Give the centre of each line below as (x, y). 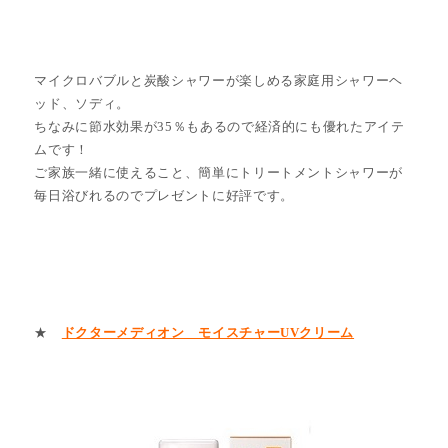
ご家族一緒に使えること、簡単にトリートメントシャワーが (219, 172)
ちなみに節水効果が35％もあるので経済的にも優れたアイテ (219, 126)
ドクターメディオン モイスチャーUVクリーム (208, 332)
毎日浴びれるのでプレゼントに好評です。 (164, 195)
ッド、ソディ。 (82, 103)
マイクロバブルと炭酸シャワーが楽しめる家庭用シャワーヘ (219, 80)
